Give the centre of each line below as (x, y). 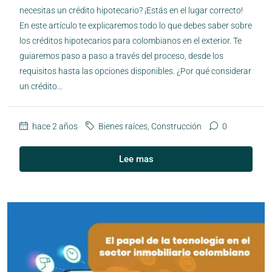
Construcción (176, 126)
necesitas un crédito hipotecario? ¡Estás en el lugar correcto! (131, 10)
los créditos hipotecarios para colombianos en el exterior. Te (131, 40)
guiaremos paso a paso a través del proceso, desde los (121, 56)
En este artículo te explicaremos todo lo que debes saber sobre (136, 25)
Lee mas (136, 159)
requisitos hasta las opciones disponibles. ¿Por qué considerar (135, 71)
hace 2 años (54, 126)
